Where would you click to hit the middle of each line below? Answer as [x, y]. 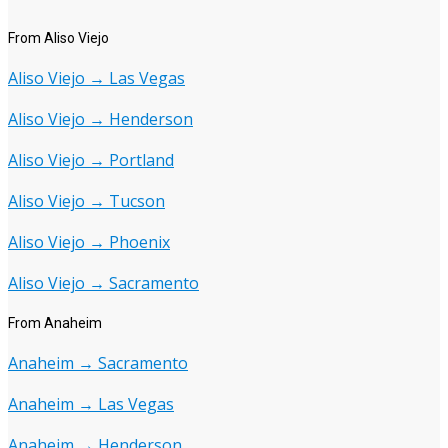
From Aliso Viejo [58, 38]
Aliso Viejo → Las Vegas [96, 78]
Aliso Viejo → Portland [91, 160]
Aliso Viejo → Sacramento [103, 283]
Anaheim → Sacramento [98, 363]
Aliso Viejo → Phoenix [89, 242]
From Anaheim [55, 323]
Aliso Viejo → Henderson [100, 119]
